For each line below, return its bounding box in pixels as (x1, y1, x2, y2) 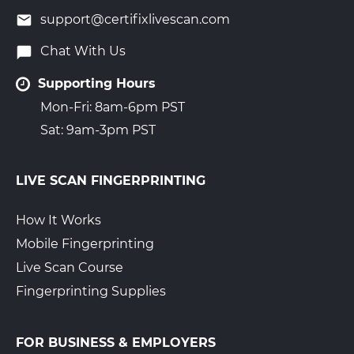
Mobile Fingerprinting (16, 235, 154, 251)
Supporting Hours (38, 75, 156, 91)
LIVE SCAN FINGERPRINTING (16, 172, 205, 188)
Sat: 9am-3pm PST (40, 122, 156, 137)
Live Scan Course (16, 259, 123, 275)
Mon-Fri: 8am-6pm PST (40, 99, 185, 115)
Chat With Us (40, 43, 126, 59)
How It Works (16, 212, 101, 228)
